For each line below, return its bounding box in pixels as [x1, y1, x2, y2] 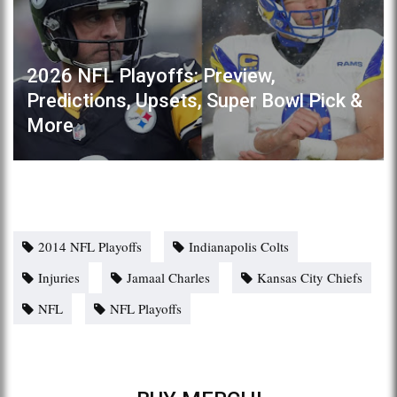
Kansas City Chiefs [257, 268, 362, 286]
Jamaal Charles [127, 268, 210, 286]
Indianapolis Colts [189, 237, 289, 255]
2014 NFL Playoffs [38, 237, 142, 255]
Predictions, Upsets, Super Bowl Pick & [27, 89, 362, 112]
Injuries [38, 268, 80, 286]
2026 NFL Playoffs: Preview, [27, 64, 276, 87]
